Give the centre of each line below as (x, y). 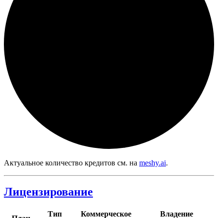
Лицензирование (48, 192)
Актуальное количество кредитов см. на (72, 163)
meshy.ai (153, 163)
